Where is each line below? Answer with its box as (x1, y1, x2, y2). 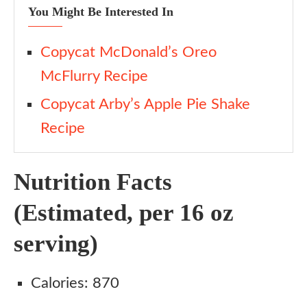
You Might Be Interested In (28, 5, 173, 19)
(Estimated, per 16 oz (14, 199, 234, 226)
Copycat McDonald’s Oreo (40, 45, 217, 60)
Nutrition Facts (14, 169, 172, 195)
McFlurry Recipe (40, 69, 148, 84)
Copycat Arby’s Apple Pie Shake (40, 97, 250, 112)
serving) (14, 230, 98, 257)
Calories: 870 (31, 275, 119, 291)
